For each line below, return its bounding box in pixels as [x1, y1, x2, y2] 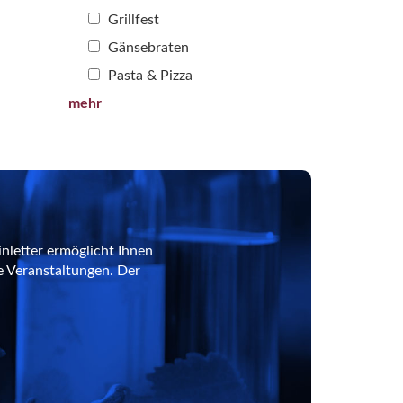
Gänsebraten [104, 40, 189, 55]
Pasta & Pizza [104, 67, 193, 83]
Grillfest [104, 12, 159, 27]
